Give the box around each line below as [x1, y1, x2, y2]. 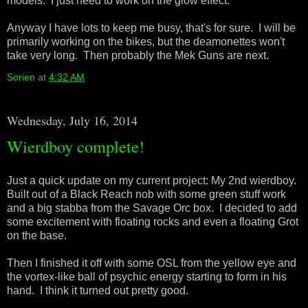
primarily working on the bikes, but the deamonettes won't [7, 36, 285, 47]
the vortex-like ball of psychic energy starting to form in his [7, 270, 287, 283]
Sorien [7, 71, 35, 82]
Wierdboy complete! [7, 135, 144, 157]
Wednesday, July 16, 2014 [7, 112, 137, 129]
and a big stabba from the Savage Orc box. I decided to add [7, 201, 297, 214]
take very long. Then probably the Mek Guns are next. [7, 49, 269, 61]
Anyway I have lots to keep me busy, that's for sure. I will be [7, 22, 296, 34]
